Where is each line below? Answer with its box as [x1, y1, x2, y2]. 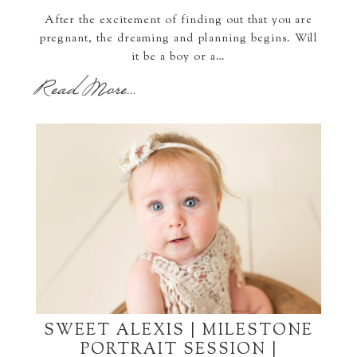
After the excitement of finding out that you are [44, 13, 313, 29]
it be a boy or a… [131, 49, 226, 66]
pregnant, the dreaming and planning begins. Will [38, 31, 319, 48]
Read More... [35, 73, 137, 110]
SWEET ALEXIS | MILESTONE [44, 320, 313, 343]
